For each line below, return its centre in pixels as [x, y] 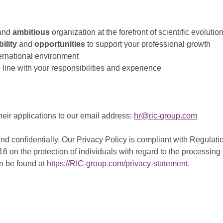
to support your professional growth [148, 44]
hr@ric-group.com [166, 116]
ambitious [31, 32]
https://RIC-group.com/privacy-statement [117, 164]
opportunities [60, 44]
